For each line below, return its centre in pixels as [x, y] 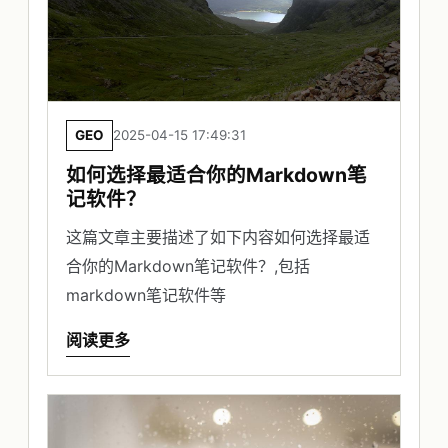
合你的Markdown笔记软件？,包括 [188, 265]
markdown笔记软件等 [146, 294]
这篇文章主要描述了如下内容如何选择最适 [218, 236]
